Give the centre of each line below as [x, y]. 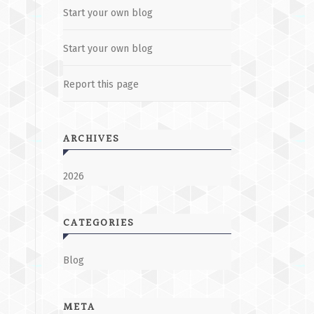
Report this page [101, 84]
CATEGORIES [99, 223]
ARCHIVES [91, 139]
